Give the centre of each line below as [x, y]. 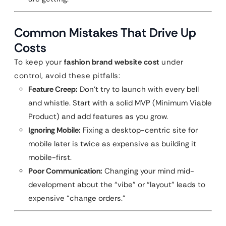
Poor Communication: [65, 171]
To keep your [39, 62]
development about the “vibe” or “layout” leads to [117, 185]
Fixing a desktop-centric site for [139, 130]
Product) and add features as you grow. [98, 117]
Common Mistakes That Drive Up [105, 33]
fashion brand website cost [111, 62]
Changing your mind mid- [148, 171]
